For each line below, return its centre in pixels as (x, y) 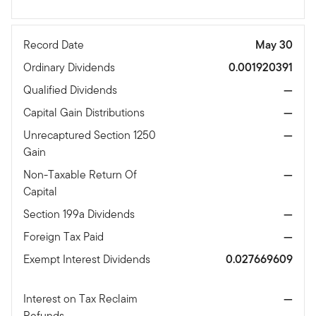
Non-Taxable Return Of (80, 174)
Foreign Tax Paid (65, 236)
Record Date (55, 44)
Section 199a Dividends (80, 214)
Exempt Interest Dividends (87, 259)
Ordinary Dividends (71, 67)
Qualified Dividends (72, 90)
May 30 (274, 44)
